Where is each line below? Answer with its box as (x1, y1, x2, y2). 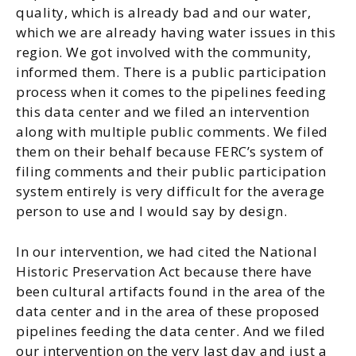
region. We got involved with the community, (16, 43, 311, 61)
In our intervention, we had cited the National (16, 242, 317, 261)
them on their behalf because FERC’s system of (16, 142, 324, 161)
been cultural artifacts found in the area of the (16, 282, 325, 300)
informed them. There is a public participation (16, 63, 326, 81)
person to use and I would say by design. (16, 202, 287, 220)
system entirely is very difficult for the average (16, 182, 325, 200)
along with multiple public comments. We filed (16, 122, 328, 141)
